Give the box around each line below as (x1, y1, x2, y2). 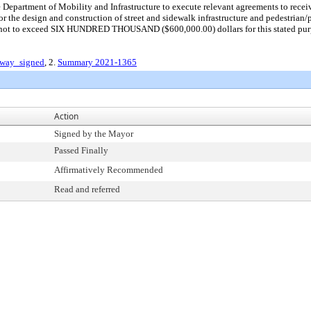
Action (54, 110, 78, 122)
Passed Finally (54, 145, 108, 155)
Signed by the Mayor (54, 128, 133, 139)
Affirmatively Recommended (54, 165, 163, 175)
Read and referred (54, 184, 120, 194)
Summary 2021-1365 (58, 57, 137, 67)
